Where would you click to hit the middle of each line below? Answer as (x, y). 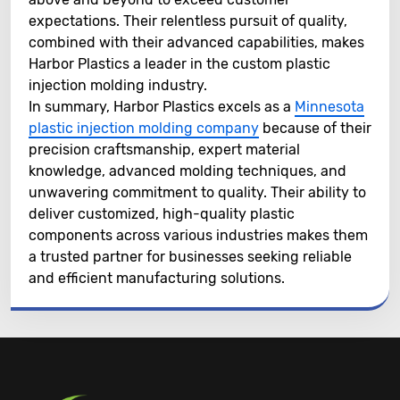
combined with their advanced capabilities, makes (196, 42)
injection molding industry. (118, 85)
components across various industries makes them (198, 235)
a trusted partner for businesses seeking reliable (190, 257)
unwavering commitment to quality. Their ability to (197, 192)
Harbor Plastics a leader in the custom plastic (179, 64)
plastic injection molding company (144, 128)
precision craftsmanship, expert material (164, 150)
